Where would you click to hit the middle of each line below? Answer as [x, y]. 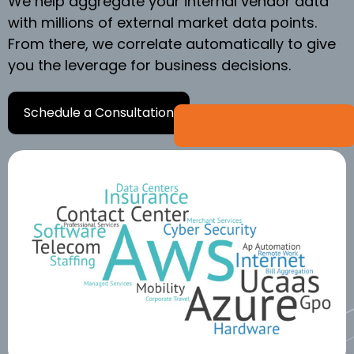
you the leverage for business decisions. [149, 65]
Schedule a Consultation [99, 112]
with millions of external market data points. [162, 22]
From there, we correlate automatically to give [172, 43]
